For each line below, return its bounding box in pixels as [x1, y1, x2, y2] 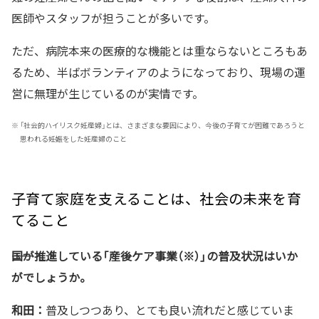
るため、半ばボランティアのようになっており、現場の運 [11, 63, 305, 80]
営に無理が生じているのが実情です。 [11, 84, 204, 102]
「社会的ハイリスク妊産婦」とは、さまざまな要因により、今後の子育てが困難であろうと [20, 119, 305, 130]
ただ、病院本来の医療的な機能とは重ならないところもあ [11, 41, 308, 59]
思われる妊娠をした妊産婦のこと [20, 132, 127, 144]
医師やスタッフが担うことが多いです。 [11, 9, 215, 26]
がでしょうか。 [11, 268, 91, 286]
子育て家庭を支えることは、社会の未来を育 [11, 187, 301, 209]
